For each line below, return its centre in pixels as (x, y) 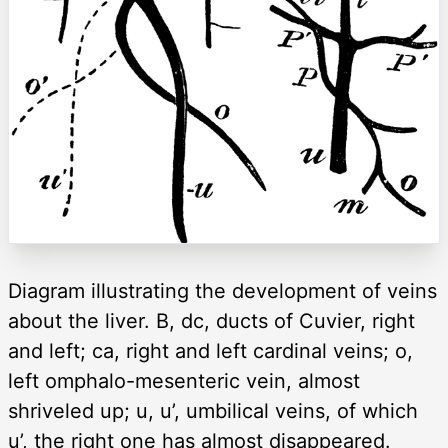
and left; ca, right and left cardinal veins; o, (210, 351)
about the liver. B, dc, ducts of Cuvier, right (211, 321)
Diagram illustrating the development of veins (222, 291)
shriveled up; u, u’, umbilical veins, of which (213, 411)
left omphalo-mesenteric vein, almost (184, 381)
